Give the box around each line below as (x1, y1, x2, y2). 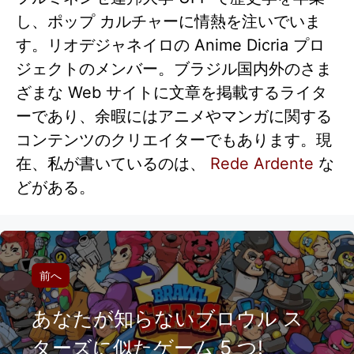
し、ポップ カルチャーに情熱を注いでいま (16, 12, 321, 32)
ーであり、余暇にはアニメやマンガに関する (16, 107, 332, 126)
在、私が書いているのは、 (16, 154, 210, 174)
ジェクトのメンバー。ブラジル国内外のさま (16, 59, 332, 79)
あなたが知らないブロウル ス (32, 307, 303, 331)
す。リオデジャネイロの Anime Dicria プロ (16, 36, 325, 55)
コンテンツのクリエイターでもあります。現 (16, 130, 332, 150)
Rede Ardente (210, 154, 314, 174)
